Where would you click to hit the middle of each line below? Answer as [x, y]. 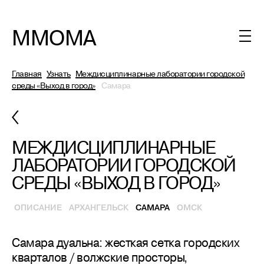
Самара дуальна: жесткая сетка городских [126, 242]
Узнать [58, 73]
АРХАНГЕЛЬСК [99, 207]
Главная [27, 73]
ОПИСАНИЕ [38, 207]
